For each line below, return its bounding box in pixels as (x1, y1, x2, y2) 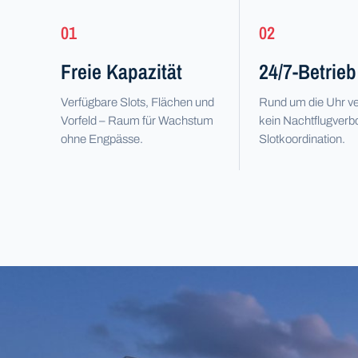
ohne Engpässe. (61, 133, 143, 145)
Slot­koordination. (259, 133, 345, 145)
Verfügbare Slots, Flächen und (61, 96, 214, 109)
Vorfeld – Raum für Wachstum (61, 114, 213, 127)
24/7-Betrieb (259, 58, 356, 86)
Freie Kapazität (61, 58, 182, 86)
